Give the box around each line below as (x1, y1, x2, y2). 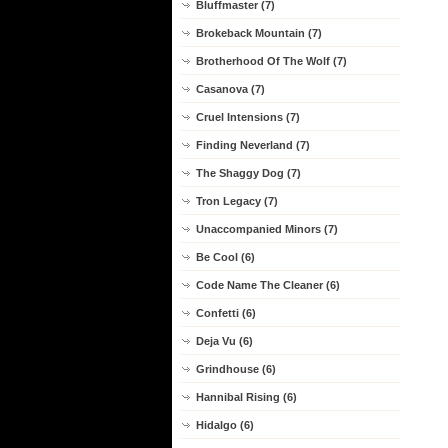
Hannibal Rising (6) (196, 391, 297, 403)
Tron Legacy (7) (196, 195, 278, 207)
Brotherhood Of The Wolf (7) (196, 55, 347, 67)
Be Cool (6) (196, 251, 255, 263)
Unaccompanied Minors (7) (196, 223, 338, 235)
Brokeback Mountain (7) (196, 27, 322, 39)
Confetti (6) (196, 307, 256, 319)
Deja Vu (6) (196, 335, 253, 347)
